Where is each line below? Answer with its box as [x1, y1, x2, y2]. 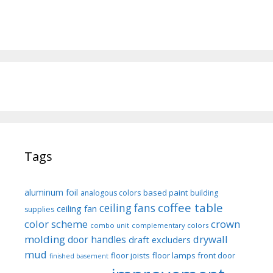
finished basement [49, 252, 108, 261]
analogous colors [80, 188, 141, 199]
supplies [24, 204, 54, 215]
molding [24, 232, 65, 247]
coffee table [158, 200, 223, 216]
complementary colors [132, 221, 208, 230]
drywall [193, 232, 228, 247]
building [190, 188, 218, 199]
